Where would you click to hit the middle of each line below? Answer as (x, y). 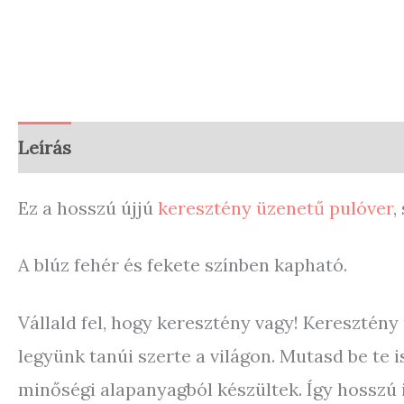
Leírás (45, 147)
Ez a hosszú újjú (88, 207)
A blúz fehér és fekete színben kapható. (183, 265)
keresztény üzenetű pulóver (275, 207)
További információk (181, 147)
